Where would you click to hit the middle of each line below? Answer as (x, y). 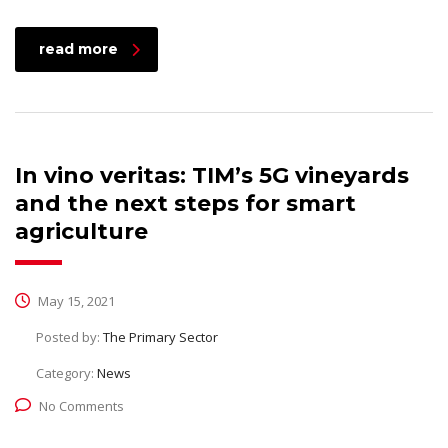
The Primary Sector (160, 337)
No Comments (81, 406)
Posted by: (69, 337)
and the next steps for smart (185, 204)
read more (78, 49)
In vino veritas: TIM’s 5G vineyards (212, 176)
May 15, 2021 (75, 301)
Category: (66, 373)
